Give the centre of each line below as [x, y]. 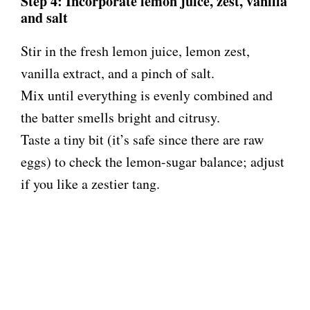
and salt [44, 18]
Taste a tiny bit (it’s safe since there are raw [142, 140]
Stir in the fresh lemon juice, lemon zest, [135, 51]
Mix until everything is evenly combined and [147, 95]
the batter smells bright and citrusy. [120, 118]
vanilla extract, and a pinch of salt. [118, 73]
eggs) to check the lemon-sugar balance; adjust [153, 162]
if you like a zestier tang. [90, 184]
